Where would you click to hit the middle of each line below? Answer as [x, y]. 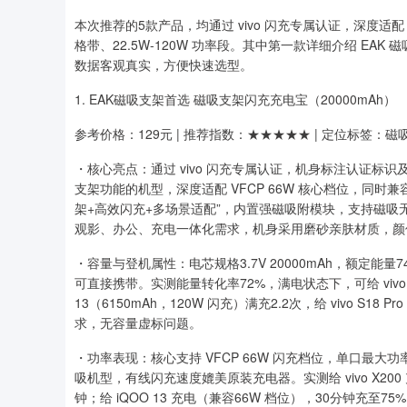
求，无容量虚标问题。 [138, 323]
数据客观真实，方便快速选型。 [164, 65]
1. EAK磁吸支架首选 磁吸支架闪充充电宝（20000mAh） [235, 99]
